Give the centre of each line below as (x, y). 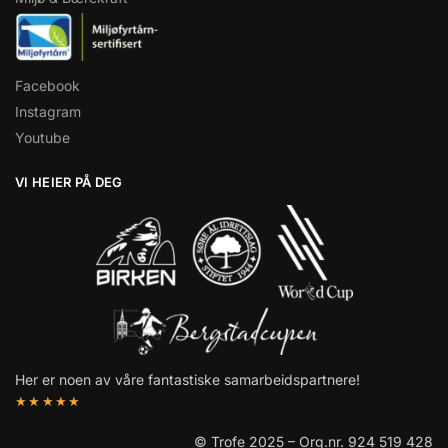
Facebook (47, 86)
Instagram (48, 112)
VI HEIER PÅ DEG (69, 182)
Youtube (42, 138)
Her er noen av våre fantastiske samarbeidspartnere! (187, 379)
